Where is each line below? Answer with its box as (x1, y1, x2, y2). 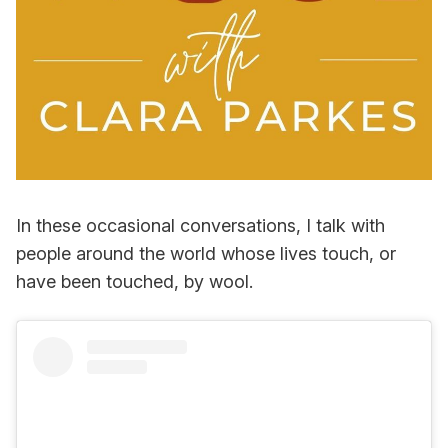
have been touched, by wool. (16, 270, 253, 292)
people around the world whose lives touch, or (16, 242, 396, 264)
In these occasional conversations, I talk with (16, 214, 385, 236)
